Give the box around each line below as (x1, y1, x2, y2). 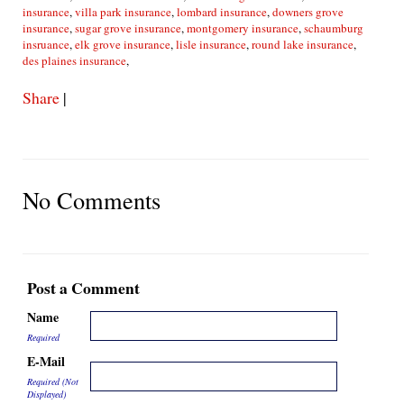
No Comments (23, 184, 161, 216)
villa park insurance (75, 4, 171, 20)
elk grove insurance (75, 36, 170, 52)
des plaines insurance (23, 52, 126, 69)
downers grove (272, 4, 344, 20)
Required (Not (27, 375, 78, 388)
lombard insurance (177, 4, 267, 20)
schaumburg (304, 20, 363, 36)
